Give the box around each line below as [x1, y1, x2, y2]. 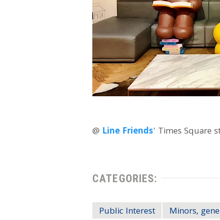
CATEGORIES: [92, 171, 158, 185]
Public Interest [99, 204, 155, 219]
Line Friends [102, 125, 154, 139]
